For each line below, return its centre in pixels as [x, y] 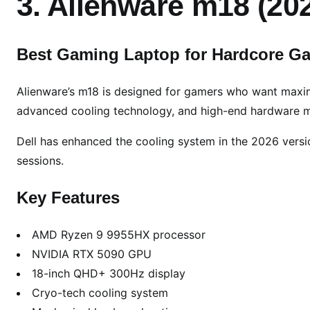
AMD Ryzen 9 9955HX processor [119, 235]
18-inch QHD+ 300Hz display [109, 274]
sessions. [40, 161]
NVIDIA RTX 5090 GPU [92, 254]
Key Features [68, 198]
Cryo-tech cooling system [100, 293]
